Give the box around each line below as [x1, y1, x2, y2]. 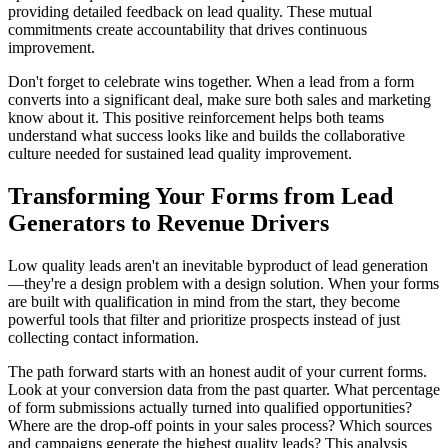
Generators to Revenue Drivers [8, 210, 329, 237]
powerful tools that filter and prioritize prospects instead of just [8, 311, 400, 328]
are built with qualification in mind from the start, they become [8, 293, 400, 310]
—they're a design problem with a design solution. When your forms [8, 275, 439, 292]
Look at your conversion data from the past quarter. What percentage [8, 381, 440, 398]
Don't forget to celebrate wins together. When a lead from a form [8, 73, 414, 91]
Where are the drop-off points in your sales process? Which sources [8, 417, 432, 434]
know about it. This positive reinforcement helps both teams [8, 109, 384, 127]
